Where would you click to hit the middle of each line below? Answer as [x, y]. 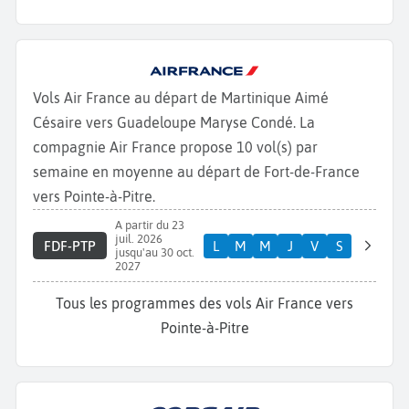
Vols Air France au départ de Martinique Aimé [181, 98]
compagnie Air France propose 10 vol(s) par [175, 147]
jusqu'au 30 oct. [154, 253]
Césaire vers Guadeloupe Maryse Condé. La [174, 123]
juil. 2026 [138, 239]
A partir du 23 [149, 225]
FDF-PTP [69, 246]
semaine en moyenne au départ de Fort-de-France [196, 172]
